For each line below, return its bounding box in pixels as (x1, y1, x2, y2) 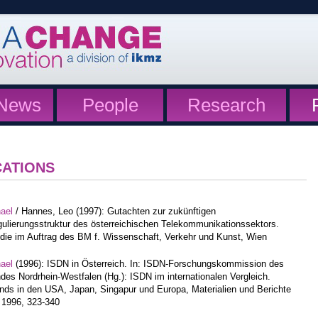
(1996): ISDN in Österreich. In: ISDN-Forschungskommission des (13, 258, 284, 269)
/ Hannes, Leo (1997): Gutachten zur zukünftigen (13, 206, 216, 216)
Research (187, 94, 265, 116)
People (82, 94, 138, 116)
